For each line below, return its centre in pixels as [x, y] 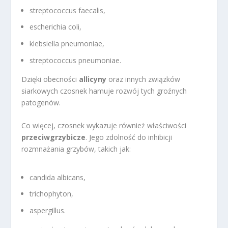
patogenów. [41, 103]
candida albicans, [58, 177]
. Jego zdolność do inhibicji [129, 137]
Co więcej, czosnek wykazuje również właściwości [104, 126]
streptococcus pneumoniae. [76, 61]
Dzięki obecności [50, 79]
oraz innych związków [144, 79]
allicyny [93, 79]
